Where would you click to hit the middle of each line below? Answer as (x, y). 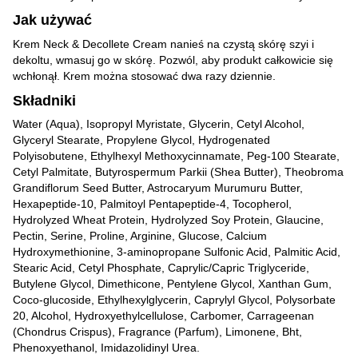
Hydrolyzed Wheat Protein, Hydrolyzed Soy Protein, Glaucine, (168, 220)
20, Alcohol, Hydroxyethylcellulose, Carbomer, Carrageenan (163, 316)
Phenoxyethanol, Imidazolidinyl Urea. (106, 348)
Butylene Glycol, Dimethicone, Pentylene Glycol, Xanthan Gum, (172, 284)
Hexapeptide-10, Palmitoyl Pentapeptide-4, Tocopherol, (152, 204)
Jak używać (52, 20)
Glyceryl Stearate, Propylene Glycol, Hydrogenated (141, 140)
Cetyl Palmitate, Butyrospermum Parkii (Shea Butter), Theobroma (178, 172)
